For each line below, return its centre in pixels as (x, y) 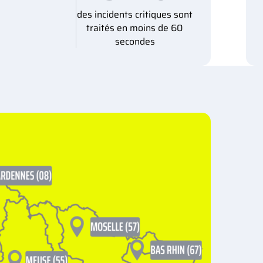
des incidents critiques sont (135, 14)
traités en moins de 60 (135, 28)
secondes (135, 41)
